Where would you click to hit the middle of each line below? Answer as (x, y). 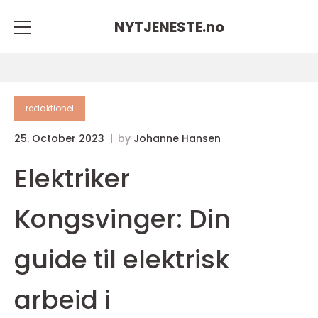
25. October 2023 (61, 138)
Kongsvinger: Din (122, 219)
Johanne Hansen (177, 138)
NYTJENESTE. (160, 27)
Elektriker (72, 179)
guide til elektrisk (122, 259)
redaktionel (50, 108)
